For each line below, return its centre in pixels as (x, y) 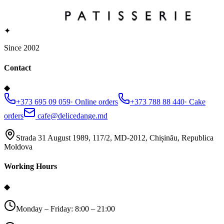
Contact (17, 67)
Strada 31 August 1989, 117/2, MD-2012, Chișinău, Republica (115, 137)
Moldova (18, 146)
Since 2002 (22, 48)
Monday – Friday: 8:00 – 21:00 (65, 208)
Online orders (96, 101)
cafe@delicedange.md (71, 115)
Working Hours (30, 166)
